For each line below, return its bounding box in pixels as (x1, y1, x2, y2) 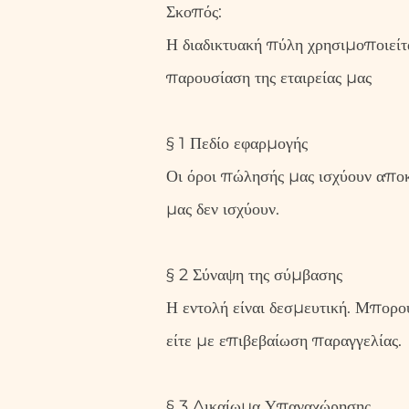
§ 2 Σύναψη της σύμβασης (166, 265, 342, 285)
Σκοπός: (166, 2, 222, 22)
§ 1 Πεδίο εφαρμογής (166, 133, 308, 153)
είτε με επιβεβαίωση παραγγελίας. (166, 330, 402, 351)
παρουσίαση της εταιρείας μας (166, 68, 372, 88)
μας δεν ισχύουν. (166, 199, 279, 219)
